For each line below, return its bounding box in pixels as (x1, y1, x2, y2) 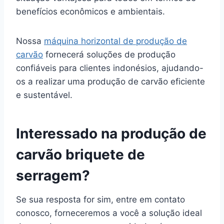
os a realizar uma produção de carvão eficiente (16, 76, 205, 86)
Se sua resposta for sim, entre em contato (16, 194, 185, 204)
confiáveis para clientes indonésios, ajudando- (16, 62, 203, 73)
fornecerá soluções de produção (43, 49, 175, 59)
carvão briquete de (16, 145, 145, 163)
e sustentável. (16, 89, 72, 100)
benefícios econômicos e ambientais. (16, 6, 165, 16)
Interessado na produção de (16, 124, 206, 142)
